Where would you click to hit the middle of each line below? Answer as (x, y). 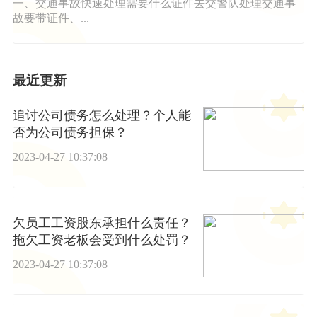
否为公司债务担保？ (70, 133)
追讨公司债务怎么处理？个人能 (102, 116)
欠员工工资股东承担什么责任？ (102, 223)
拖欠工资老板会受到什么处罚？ (102, 240)
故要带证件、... (51, 18)
